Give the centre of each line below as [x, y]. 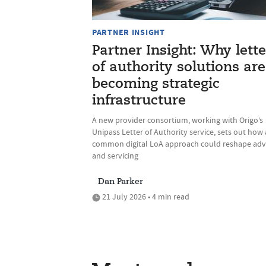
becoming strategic [156, 85]
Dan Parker [121, 182]
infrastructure [139, 101]
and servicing [115, 156]
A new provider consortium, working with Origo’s [178, 120]
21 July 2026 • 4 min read [145, 197]
